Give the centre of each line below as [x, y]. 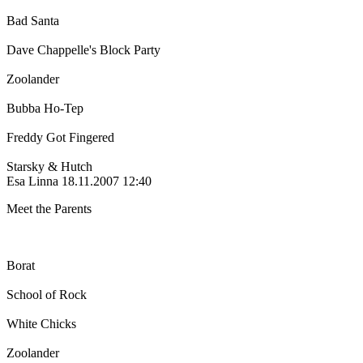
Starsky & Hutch [49, 167]
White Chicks [41, 324]
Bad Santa [33, 21]
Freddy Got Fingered [60, 138]
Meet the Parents [49, 209]
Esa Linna [32, 181]
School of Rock [47, 295]
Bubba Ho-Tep [45, 109]
